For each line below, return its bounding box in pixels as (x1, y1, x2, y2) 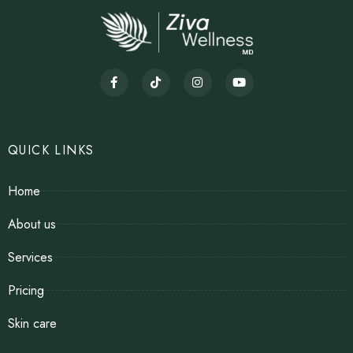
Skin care (8, 314, 57, 333)
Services (8, 247, 53, 266)
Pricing (8, 281, 44, 299)
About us (8, 214, 56, 233)
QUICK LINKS (8, 140, 95, 159)
